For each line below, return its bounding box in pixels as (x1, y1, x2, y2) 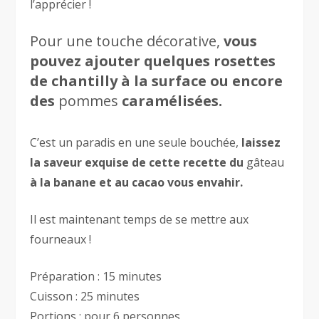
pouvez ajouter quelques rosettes (30, 51, 276, 71)
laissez (241, 135, 281, 151)
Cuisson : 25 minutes (30, 288, 140, 305)
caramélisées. (118, 91, 223, 111)
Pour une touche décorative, (30, 31, 224, 51)
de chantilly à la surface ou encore (30, 71, 283, 91)
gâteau (246, 155, 285, 171)
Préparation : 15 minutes (30, 268, 162, 285)
